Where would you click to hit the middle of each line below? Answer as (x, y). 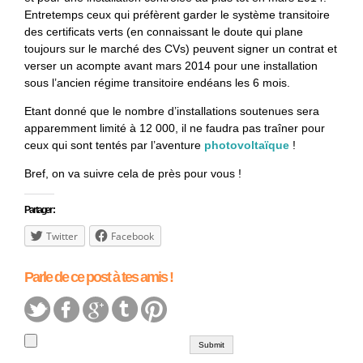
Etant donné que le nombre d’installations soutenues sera (172, 111)
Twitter (62, 236)
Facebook (132, 236)
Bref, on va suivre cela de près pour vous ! (133, 173)
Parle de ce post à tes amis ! (98, 277)
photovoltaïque (247, 145)
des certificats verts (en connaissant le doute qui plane (164, 31)
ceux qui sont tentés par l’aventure (114, 145)
